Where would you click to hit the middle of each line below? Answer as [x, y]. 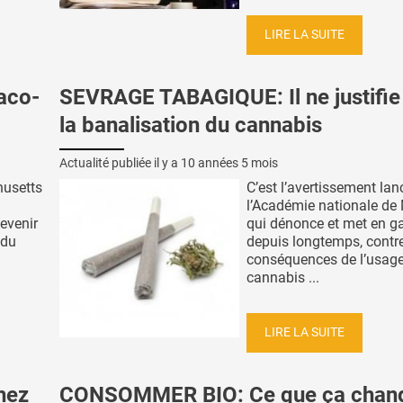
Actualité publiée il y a [120, 163]
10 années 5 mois [229, 163]
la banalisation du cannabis [191, 125]
